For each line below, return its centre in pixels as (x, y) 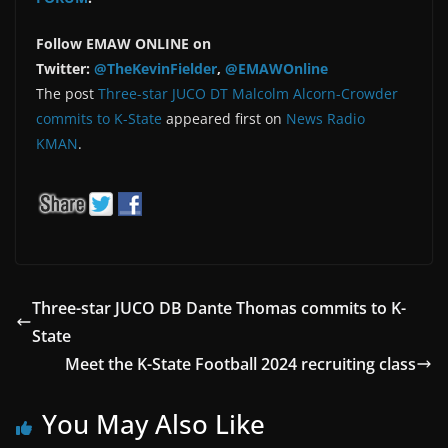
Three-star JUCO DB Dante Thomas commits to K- (219, 307)
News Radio (325, 118)
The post (67, 93)
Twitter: (65, 68)
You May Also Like (153, 423)
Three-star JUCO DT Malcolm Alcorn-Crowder (248, 93)
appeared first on (224, 118)
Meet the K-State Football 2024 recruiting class (240, 363)
